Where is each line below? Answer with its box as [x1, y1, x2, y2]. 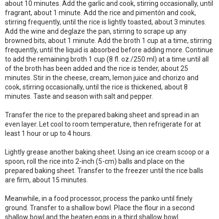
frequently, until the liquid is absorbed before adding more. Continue [5, 46, 213, 54]
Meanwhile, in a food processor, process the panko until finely [5, 195, 193, 202]
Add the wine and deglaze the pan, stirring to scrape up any [5, 27, 187, 35]
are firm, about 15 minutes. [5, 176, 88, 184]
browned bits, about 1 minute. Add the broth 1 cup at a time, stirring [5, 37, 212, 44]
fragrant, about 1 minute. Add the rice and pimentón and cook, [5, 9, 196, 17]
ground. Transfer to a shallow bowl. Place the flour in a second [5, 204, 195, 212]
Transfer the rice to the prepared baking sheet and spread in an [5, 111, 199, 119]
